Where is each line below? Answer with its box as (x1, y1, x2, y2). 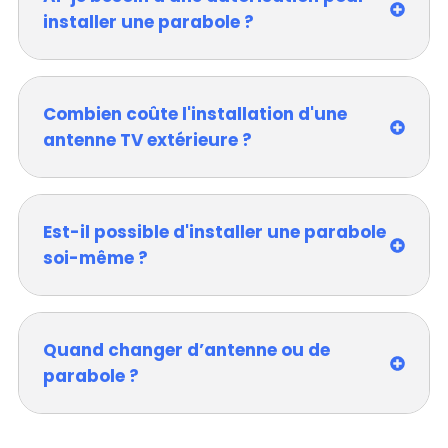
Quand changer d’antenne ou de (43, 338, 330, 362)
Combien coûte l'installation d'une (43, 102, 347, 126)
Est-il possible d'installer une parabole (43, 220, 386, 244)
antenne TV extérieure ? (43, 128, 252, 152)
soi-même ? (43, 246, 148, 270)
